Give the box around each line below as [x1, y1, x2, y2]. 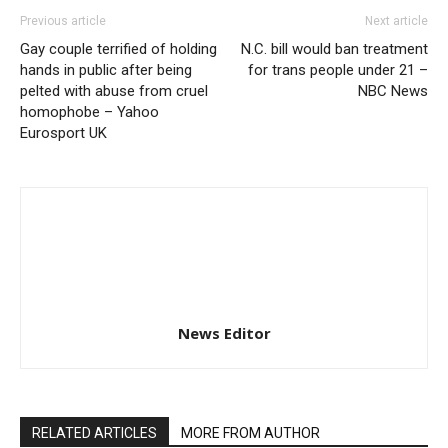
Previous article [20, 13, 106, 28]
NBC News [358, 81, 428, 100]
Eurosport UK [20, 123, 107, 142]
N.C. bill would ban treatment [241, 39, 428, 58]
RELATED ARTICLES [32, 424, 157, 441]
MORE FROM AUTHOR [181, 424, 320, 441]
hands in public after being [20, 60, 192, 79]
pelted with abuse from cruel [20, 81, 208, 100]
